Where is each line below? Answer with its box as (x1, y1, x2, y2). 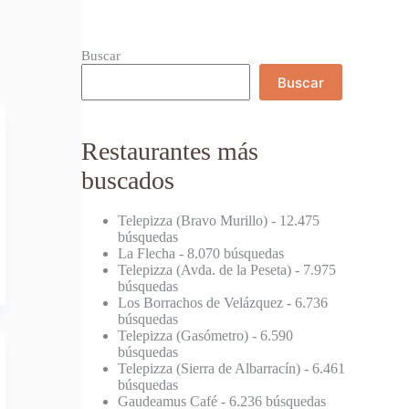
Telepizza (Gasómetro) (118, 327, 249, 343)
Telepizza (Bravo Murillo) (118, 212, 268, 228)
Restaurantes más (81, 137, 259, 165)
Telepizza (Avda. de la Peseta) (118, 261, 292, 278)
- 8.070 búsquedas (175, 245, 285, 261)
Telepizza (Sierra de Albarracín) (118, 360, 301, 376)
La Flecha (118, 245, 176, 261)
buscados (81, 166, 175, 194)
